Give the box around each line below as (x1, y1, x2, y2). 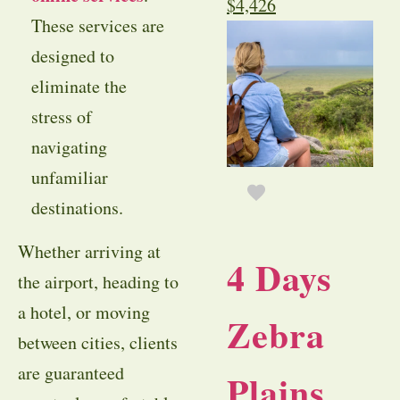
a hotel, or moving (18, 299, 150, 324)
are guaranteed (18, 360, 124, 385)
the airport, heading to (18, 269, 179, 294)
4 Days (227, 251, 332, 304)
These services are (30, 13, 164, 38)
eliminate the (30, 74, 127, 99)
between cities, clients (18, 329, 178, 354)
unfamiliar (30, 165, 108, 190)
